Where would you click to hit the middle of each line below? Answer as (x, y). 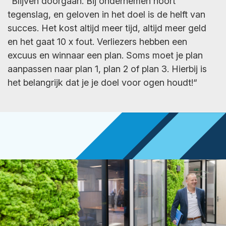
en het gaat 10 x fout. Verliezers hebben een (97, 42)
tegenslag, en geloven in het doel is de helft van (106, 14)
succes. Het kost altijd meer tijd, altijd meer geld (107, 28)
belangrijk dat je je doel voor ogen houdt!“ (110, 82)
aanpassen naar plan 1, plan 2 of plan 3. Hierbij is (107, 69)
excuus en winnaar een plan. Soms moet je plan (105, 55)
